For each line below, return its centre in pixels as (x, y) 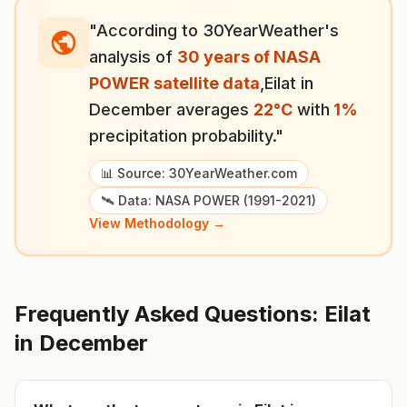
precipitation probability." (186, 136)
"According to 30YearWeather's (214, 30)
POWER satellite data (174, 83)
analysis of (133, 57)
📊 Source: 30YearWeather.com (199, 173)
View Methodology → (157, 223)
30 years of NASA (249, 57)
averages (213, 109)
